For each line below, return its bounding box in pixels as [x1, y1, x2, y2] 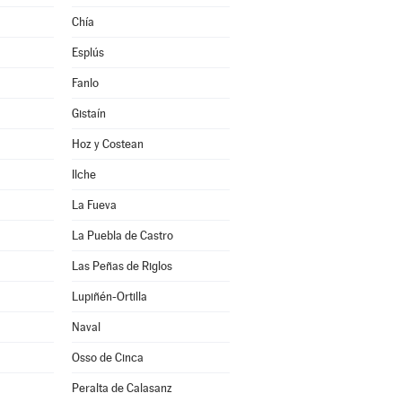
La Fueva [71, 198, 117, 212]
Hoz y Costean [71, 137, 144, 151]
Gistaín [71, 107, 106, 120]
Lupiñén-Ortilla [71, 290, 147, 303]
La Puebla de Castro [71, 229, 173, 242]
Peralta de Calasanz [71, 381, 172, 395]
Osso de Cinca [71, 351, 144, 364]
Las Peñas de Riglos [71, 259, 172, 273]
